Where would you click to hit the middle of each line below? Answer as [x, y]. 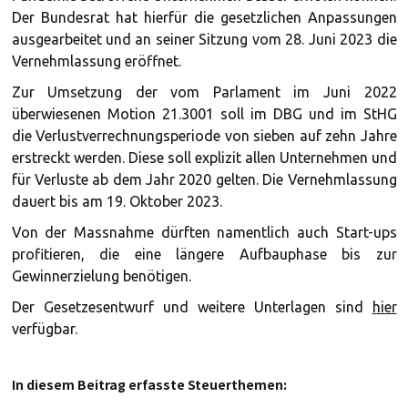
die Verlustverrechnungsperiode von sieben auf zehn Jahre [204, 136]
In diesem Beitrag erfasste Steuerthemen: [149, 384]
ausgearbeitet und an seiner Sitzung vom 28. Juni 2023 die [204, 39]
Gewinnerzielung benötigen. [101, 276]
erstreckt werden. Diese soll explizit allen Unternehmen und [204, 158]
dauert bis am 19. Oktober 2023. [117, 201]
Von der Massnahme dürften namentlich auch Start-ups [204, 232]
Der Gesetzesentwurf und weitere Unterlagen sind [192, 307]
